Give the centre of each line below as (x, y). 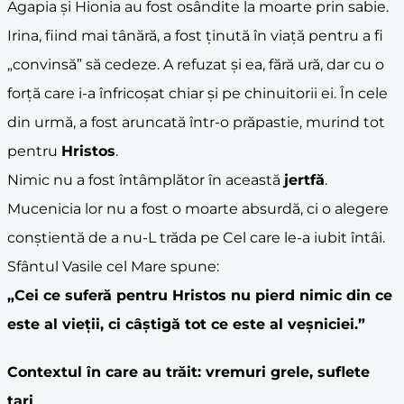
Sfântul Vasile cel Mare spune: (113, 266)
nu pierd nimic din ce (309, 295)
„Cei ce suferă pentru (90, 295)
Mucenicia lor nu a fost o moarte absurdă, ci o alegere (198, 208)
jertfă (304, 179)
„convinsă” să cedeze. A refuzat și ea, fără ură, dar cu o (196, 64)
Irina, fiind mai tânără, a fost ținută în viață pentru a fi (195, 35)
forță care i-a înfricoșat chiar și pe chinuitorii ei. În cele (197, 93)
